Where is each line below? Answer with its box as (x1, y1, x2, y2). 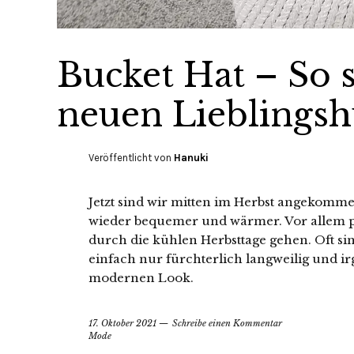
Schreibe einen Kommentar (172, 317, 282, 329)
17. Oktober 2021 (88, 317, 156, 329)
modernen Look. (88, 269, 194, 285)
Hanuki (174, 151, 209, 164)
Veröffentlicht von (88, 151, 174, 164)
